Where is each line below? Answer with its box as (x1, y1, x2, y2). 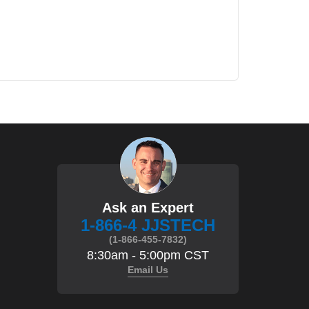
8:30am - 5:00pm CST (87, 248, 210, 262)
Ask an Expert (102, 199, 195, 215)
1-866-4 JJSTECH (81, 215, 216, 235)
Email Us (128, 263, 169, 275)
